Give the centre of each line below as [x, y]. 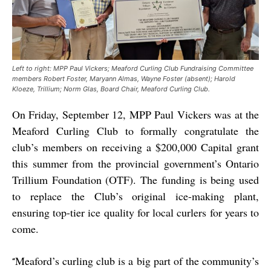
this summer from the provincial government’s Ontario [135, 164]
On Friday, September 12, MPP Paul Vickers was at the [135, 115]
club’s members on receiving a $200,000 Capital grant [135, 147]
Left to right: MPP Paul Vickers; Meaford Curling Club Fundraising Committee [133, 69]
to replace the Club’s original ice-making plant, [135, 196]
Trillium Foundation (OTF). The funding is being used [135, 180]
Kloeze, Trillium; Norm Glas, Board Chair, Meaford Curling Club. [111, 89]
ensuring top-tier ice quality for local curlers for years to [135, 213]
